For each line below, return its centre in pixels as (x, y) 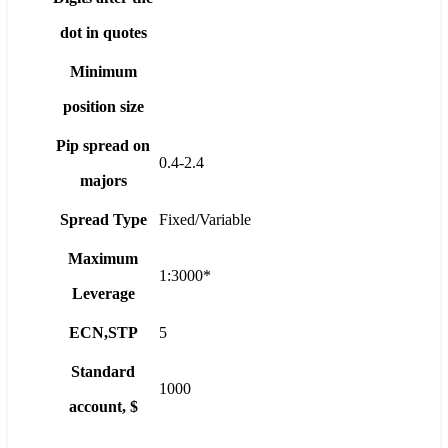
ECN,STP (103, 332)
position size (103, 106)
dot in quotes (103, 32)
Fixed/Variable (205, 219)
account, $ (103, 406)
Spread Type (103, 219)
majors (103, 180)
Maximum (103, 258)
